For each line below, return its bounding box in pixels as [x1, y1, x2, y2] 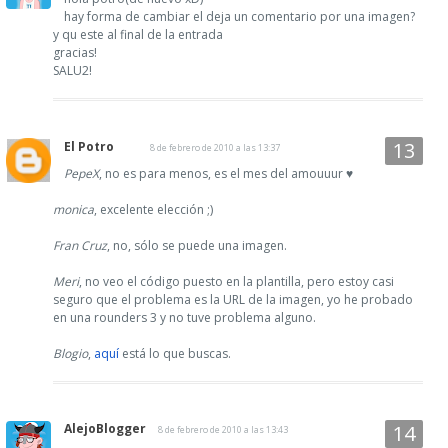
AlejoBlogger [64, 419, 146, 437]
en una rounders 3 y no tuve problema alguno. [53, 308, 316, 326]
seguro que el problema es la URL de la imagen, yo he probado [53, 290, 413, 308]
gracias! [53, 43, 97, 61]
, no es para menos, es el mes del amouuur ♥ [99, 164, 353, 182]
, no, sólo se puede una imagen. [107, 236, 287, 254]
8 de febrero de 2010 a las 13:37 [150, 140, 280, 154]
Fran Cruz [53, 236, 107, 254]
